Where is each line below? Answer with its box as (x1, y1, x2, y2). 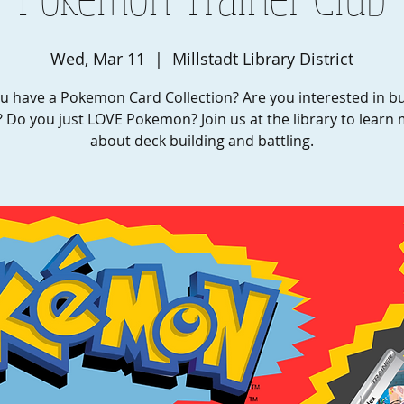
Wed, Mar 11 (50, 48, 145, 69)
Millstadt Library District (172, 48, 353, 69)
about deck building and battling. (90, 131, 314, 151)
